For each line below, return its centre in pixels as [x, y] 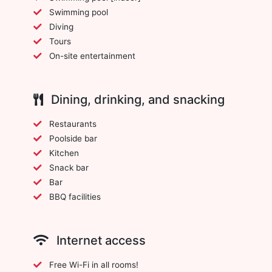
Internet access [100, 240]
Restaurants [73, 124]
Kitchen [64, 153]
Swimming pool [79, 12]
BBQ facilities [75, 196]
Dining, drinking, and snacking [136, 99]
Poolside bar [73, 138]
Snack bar [69, 167]
